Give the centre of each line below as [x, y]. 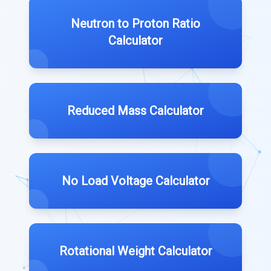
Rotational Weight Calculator [135, 251]
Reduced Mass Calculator [135, 110]
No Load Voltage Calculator [135, 181]
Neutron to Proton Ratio [135, 23]
